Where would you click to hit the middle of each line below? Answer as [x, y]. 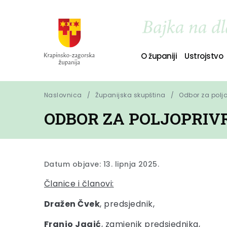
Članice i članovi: [79, 184]
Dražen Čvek [72, 204]
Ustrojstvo [204, 56]
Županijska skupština [130, 95]
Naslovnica [63, 95]
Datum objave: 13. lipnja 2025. [102, 164]
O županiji [159, 56]
